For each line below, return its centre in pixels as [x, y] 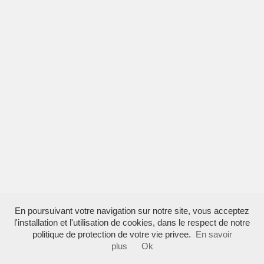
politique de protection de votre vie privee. [111, 235]
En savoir [214, 235]
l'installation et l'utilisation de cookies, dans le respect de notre [132, 223]
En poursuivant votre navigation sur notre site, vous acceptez [132, 211]
